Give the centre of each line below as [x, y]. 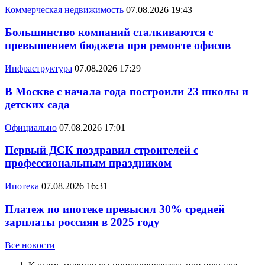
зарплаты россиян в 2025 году [82, 222]
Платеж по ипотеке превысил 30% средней [115, 209]
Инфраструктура [38, 69]
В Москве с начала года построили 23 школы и [127, 91]
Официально [31, 127]
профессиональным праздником [88, 163]
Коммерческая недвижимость [64, 9]
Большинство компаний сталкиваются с [109, 33]
